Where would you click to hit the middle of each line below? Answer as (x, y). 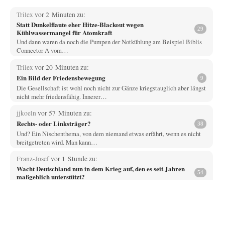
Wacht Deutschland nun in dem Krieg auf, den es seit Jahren (100, 168)
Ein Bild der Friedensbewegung (61, 78)
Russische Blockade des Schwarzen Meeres (76, 213)
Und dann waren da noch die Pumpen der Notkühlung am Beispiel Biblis (109, 42)
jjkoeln (27, 113)
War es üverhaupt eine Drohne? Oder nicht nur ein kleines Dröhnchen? (106, 186)
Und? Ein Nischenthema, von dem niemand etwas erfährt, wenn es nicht (108, 133)
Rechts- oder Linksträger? (53, 124)
